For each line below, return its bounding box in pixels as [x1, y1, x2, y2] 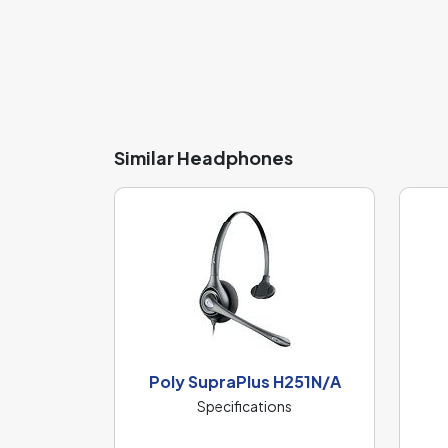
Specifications [197, 397, 292, 415]
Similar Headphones [114, 146, 293, 169]
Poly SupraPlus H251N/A [148, 371, 341, 392]
